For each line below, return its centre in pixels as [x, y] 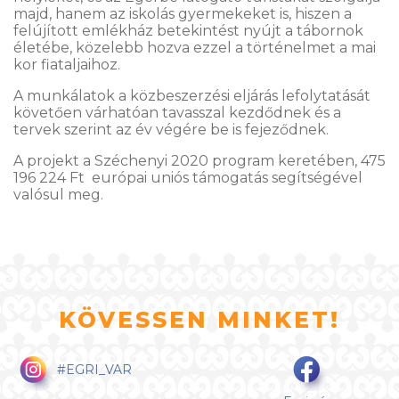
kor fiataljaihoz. [67, 65]
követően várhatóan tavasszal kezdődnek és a [177, 113]
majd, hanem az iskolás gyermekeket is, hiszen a [183, 14]
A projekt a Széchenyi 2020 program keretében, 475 [199, 161]
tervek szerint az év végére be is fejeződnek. [173, 130]
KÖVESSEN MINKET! [199, 320]
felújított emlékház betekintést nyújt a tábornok [188, 31]
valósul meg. [58, 195]
